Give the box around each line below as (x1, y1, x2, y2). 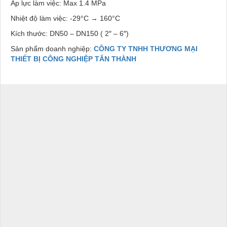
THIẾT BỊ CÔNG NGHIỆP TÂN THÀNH (11, 54, 136, 63)
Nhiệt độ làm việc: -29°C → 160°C (11, 14, 120, 22)
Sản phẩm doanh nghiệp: (11, 44, 94, 53)
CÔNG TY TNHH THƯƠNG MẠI (94, 44, 198, 53)
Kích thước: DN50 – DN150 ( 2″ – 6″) (11, 29, 129, 37)
